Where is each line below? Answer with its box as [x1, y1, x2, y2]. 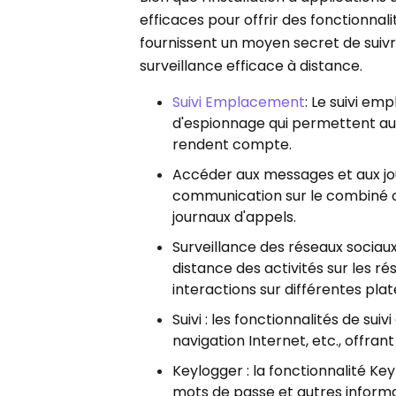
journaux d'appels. [172, 207, 297, 228]
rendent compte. [172, 134, 293, 156]
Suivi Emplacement [172, 92, 306, 113]
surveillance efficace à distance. [140, 56, 363, 77]
